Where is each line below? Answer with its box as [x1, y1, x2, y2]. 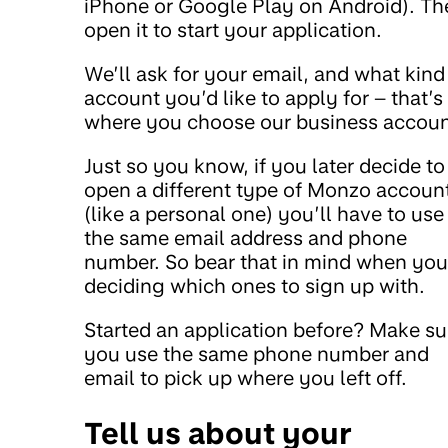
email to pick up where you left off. [84, 366, 407, 391]
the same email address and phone [84, 226, 407, 251]
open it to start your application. [84, 18, 382, 43]
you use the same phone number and [84, 342, 429, 367]
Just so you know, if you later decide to [84, 154, 445, 179]
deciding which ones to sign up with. [84, 274, 425, 299]
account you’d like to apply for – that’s [84, 86, 443, 111]
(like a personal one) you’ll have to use [84, 202, 444, 227]
